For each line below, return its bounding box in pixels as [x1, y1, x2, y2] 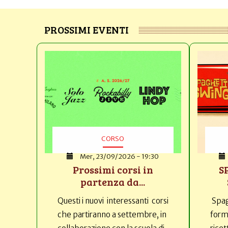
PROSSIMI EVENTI [44, 22, 129, 37]
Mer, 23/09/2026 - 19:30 [80, 152, 159, 161]
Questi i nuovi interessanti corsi [58, 195, 168, 206]
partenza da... [80, 174, 146, 189]
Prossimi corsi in [72, 162, 153, 177]
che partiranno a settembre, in [58, 209, 166, 219]
